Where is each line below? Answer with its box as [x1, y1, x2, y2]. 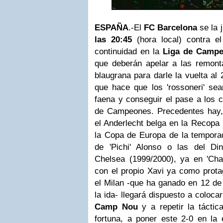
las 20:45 [95, 35, 132, 44]
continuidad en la [95, 47, 163, 56]
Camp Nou [95, 202, 138, 212]
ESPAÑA [95, 23, 128, 32]
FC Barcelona [144, 23, 198, 32]
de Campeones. [95, 107, 154, 116]
